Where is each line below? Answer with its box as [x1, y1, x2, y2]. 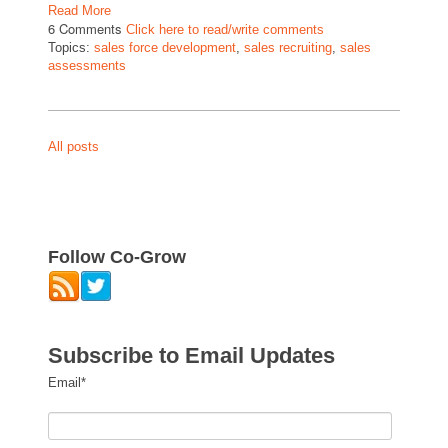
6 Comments [48, 19, 126, 38]
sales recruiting [244, 40, 332, 55]
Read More [48, 3, 111, 18]
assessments [48, 58, 126, 73]
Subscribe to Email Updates [48, 343, 335, 368]
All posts [48, 139, 99, 154]
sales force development [94, 40, 236, 55]
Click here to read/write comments [126, 22, 324, 37]
